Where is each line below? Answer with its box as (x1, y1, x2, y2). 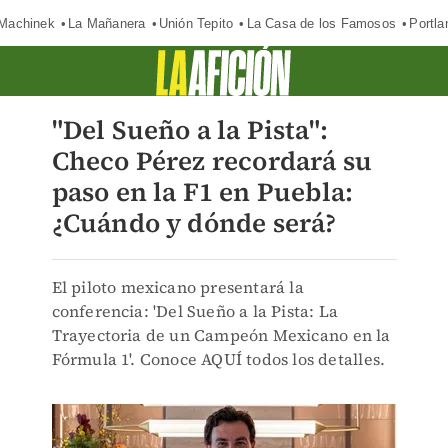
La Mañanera (68, 15, 146, 31)
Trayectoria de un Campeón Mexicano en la (51, 324, 391, 346)
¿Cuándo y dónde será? (51, 205, 337, 241)
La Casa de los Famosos (246, 15, 397, 31)
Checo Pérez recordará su (51, 143, 373, 179)
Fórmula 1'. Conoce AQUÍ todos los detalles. (51, 348, 386, 370)
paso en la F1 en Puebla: (51, 174, 354, 210)
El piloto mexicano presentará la (51, 276, 304, 298)
